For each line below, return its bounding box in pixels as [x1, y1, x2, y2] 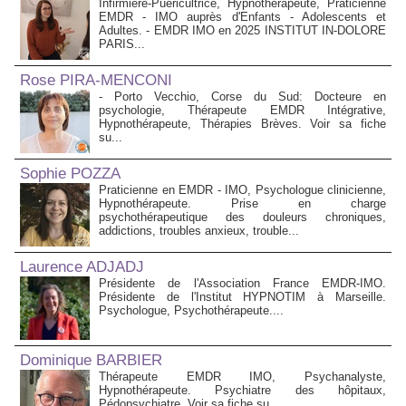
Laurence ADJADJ [20, 258, 144, 276]
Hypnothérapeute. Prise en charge [99, 197, 386, 211]
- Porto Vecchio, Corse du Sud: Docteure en [99, 90, 386, 104]
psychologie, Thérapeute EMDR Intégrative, [99, 103, 386, 118]
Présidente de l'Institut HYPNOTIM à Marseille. [99, 290, 386, 304]
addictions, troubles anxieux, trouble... [99, 224, 299, 238]
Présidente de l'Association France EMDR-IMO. [99, 276, 386, 291]
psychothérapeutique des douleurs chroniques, [99, 210, 386, 225]
